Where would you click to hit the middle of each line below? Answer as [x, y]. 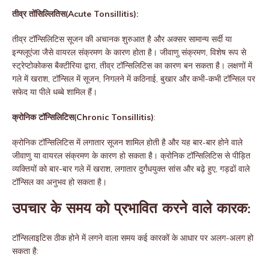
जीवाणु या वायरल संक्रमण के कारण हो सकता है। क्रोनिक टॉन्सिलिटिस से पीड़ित [131, 156]
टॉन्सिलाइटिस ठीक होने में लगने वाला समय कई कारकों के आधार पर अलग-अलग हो [133, 238]
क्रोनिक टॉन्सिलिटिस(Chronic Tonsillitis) [83, 117]
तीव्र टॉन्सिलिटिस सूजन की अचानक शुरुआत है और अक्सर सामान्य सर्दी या [122, 39]
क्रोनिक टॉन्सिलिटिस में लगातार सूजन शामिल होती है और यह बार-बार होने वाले [127, 143]
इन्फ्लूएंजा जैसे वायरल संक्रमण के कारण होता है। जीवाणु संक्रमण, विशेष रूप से [129, 53]
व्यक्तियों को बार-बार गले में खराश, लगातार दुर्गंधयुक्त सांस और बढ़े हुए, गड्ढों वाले [131, 169]
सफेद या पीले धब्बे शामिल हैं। [55, 92]
